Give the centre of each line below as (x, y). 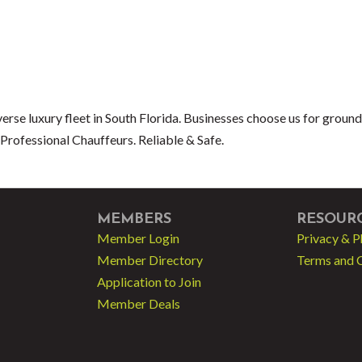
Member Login (138, 238)
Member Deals (139, 303)
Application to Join (149, 282)
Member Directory (150, 260)
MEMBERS (134, 219)
